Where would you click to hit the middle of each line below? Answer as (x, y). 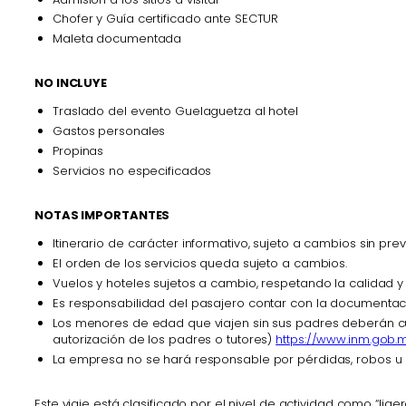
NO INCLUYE (71, 83)
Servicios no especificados (132, 171)
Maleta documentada (117, 39)
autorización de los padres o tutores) (164, 339)
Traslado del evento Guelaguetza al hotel (175, 111)
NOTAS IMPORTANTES (102, 216)
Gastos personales (109, 131)
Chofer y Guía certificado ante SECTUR (166, 19)
